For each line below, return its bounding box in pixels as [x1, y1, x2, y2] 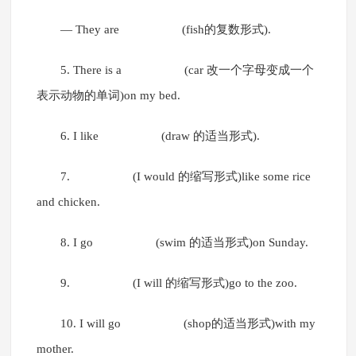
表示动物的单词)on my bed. [36, 89, 187, 103]
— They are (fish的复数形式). [60, 23, 277, 37]
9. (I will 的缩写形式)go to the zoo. [60, 277, 304, 290]
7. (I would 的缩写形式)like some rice [60, 170, 311, 184]
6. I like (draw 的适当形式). [60, 130, 266, 143]
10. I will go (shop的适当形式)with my [60, 317, 315, 331]
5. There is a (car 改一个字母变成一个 [60, 64, 314, 77]
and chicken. [36, 195, 106, 209]
